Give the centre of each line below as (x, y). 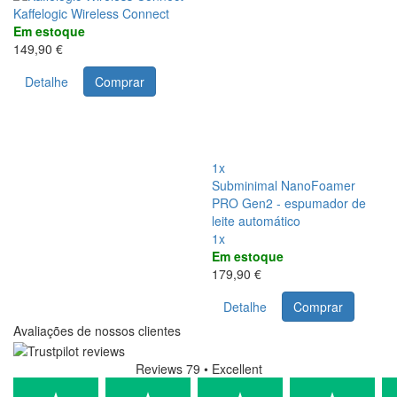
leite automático (256, 221)
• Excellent (233, 368)
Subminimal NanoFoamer (284, 186)
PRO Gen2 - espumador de (289, 203)
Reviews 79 (167, 368)
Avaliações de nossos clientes (97, 331)
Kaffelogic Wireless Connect (91, 14)
